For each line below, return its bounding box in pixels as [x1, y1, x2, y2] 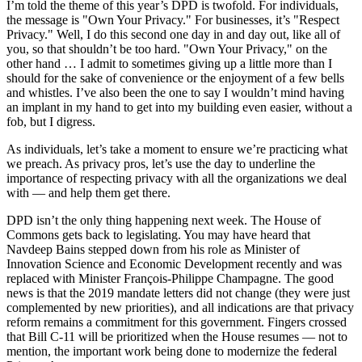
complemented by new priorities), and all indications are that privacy [6, 300, 354, 314]
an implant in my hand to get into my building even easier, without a [6, 99, 352, 114]
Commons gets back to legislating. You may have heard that [6, 227, 310, 242]
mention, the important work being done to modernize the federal [6, 343, 337, 358]
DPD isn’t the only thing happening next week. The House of [6, 213, 321, 227]
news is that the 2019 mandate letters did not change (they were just [6, 285, 350, 300]
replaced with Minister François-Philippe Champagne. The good [6, 271, 334, 285]
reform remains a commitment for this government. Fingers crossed [6, 314, 347, 329]
